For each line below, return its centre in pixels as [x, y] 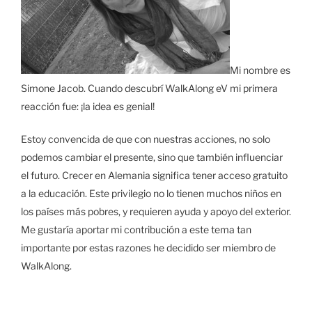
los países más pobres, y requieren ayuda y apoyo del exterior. [156, 212]
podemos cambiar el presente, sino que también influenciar [152, 157]
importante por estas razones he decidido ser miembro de [148, 248]
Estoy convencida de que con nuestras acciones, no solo [146, 139]
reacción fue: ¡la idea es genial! [88, 107]
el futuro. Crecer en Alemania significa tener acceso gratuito [154, 175]
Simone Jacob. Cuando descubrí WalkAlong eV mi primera [149, 88]
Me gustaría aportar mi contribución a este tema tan [136, 230]
